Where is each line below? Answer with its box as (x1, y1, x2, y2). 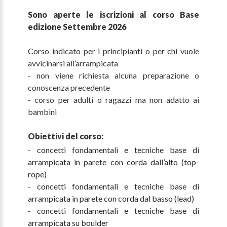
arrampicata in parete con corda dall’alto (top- (28, 157, 199, 167)
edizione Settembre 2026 (28, 22, 126, 32)
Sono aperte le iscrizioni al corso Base (28, 10, 199, 20)
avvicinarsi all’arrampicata (28, 58, 118, 68)
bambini (28, 107, 57, 117)
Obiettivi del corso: (28, 131, 103, 141)
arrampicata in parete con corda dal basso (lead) (28, 194, 194, 204)
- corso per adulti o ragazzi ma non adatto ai (28, 95, 199, 105)
